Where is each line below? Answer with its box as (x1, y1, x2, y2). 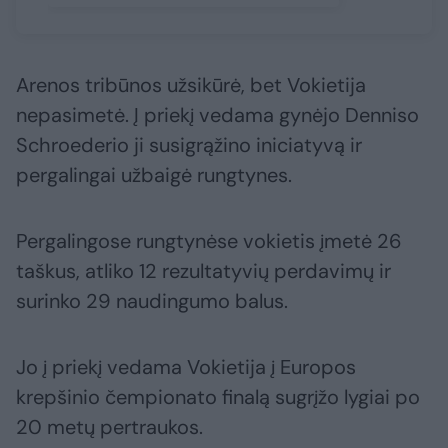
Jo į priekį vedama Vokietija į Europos (16, 354, 356, 381)
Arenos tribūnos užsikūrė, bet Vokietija (16, 72, 366, 99)
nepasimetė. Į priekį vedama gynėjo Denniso (16, 102, 419, 129)
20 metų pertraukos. (16, 414, 203, 441)
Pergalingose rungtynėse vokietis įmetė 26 (16, 228, 402, 255)
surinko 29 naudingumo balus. (16, 288, 288, 315)
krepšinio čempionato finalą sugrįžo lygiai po (16, 384, 420, 411)
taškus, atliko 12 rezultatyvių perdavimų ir (16, 258, 391, 285)
